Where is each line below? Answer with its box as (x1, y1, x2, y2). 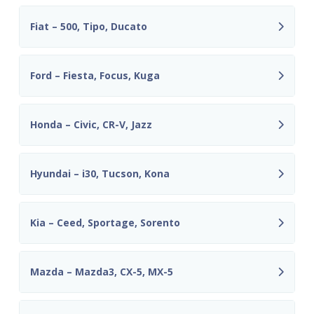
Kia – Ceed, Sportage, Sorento (30, 216, 180, 230)
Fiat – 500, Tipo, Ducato (30, 20, 147, 34)
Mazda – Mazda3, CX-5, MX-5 (30, 265, 173, 279)
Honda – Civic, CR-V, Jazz (30, 118, 152, 132)
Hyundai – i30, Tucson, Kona (30, 167, 170, 181)
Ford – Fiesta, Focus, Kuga (30, 69, 160, 83)
